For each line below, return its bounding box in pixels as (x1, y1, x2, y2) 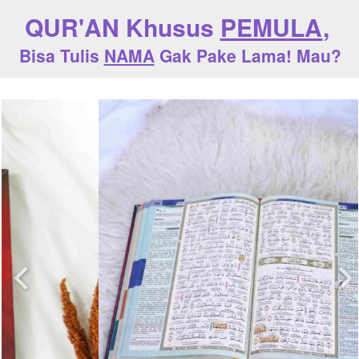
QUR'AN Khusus (24, 10, 220, 44)
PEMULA (220, 10, 323, 44)
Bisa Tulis (18, 43, 104, 67)
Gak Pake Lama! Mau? (154, 43, 341, 67)
